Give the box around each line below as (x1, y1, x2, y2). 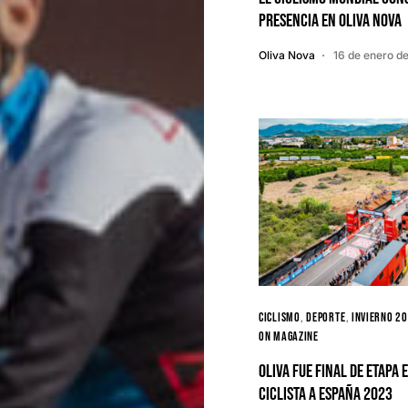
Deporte (306, 310, 346, 325)
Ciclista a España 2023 (259, 383, 393, 405)
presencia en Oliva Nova (259, 10, 402, 32)
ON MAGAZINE (259, 329, 319, 344)
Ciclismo (259, 310, 301, 325)
